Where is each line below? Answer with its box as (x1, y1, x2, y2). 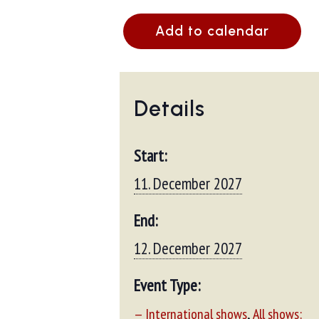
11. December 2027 (134, 173, 242, 194)
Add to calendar (155, 23, 269, 39)
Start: (134, 145, 167, 166)
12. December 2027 (134, 238, 242, 258)
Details (134, 95, 205, 122)
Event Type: (134, 275, 200, 296)
